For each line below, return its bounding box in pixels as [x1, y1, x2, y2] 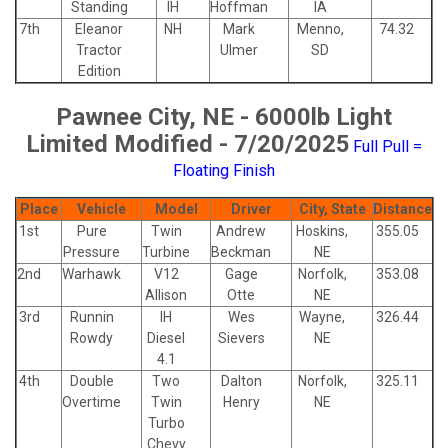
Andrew [216, 223, 266, 240]
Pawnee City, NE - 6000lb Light [56, 103, 392, 132]
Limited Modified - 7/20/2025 [26, 130, 350, 159]
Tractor [76, 42, 122, 59]
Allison [145, 287, 187, 304]
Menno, [296, 21, 344, 38]
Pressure [63, 244, 120, 261]
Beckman [211, 244, 271, 261]
